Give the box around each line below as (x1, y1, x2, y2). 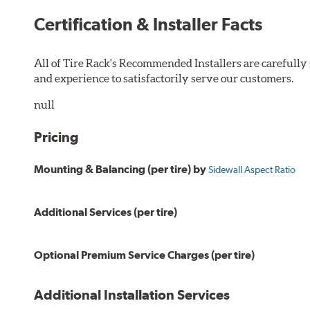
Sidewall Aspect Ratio (208, 164, 296, 176)
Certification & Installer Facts (34, 14, 263, 35)
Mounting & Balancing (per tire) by (34, 163, 209, 176)
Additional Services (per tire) (34, 206, 178, 219)
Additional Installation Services (34, 286, 230, 304)
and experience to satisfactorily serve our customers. (34, 72, 294, 85)
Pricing (34, 129, 80, 146)
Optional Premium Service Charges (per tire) (34, 248, 255, 262)
